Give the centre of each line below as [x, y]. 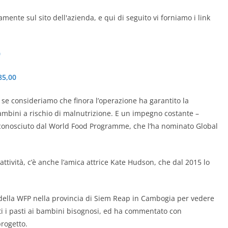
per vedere [195, 198]
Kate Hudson [132, 162]
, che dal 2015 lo [182, 162]
